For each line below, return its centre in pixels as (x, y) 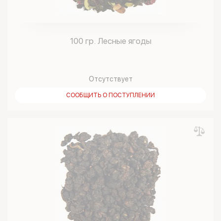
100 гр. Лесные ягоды (110, 41)
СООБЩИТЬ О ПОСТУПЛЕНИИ (110, 95)
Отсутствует (110, 79)
